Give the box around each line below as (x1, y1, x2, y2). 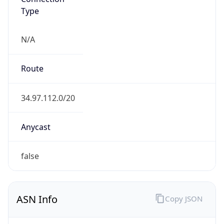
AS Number (20, 189, 64, 200)
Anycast (20, 84, 50, 95)
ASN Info (16, 155, 57, 169)
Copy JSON (164, 156, 202, 166)
